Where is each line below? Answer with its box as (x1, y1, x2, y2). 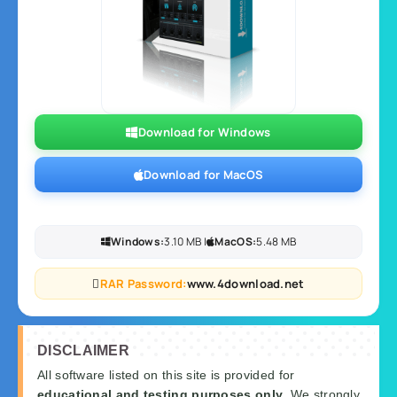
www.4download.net (186, 276, 305, 292)
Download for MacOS (143, 167, 264, 183)
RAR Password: (99, 276, 187, 292)
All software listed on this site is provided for (37, 368, 295, 382)
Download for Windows (137, 124, 271, 140)
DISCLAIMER (37, 343, 129, 358)
